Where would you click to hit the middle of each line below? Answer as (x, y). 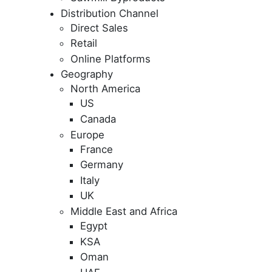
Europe (87, 134)
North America (105, 89)
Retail (84, 43)
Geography (87, 74)
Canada (98, 119)
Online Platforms (110, 59)
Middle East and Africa (124, 211)
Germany (102, 165)
